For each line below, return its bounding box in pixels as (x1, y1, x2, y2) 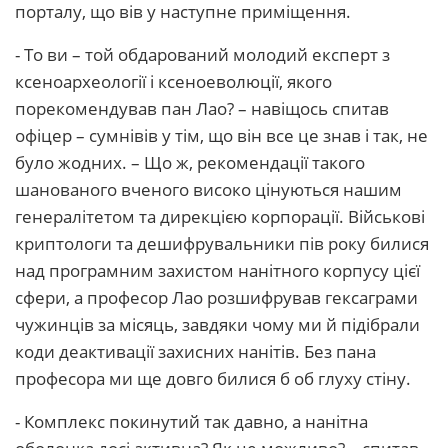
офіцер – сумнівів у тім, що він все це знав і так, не (15, 124, 428, 147)
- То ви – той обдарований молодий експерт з (15, 43, 390, 66)
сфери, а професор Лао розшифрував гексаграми (15, 286, 418, 309)
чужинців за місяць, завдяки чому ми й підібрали (15, 313, 420, 336)
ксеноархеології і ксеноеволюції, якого (15, 70, 332, 93)
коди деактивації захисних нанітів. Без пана (15, 340, 376, 363)
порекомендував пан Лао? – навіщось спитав (15, 97, 389, 120)
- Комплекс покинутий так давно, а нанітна (15, 410, 368, 433)
